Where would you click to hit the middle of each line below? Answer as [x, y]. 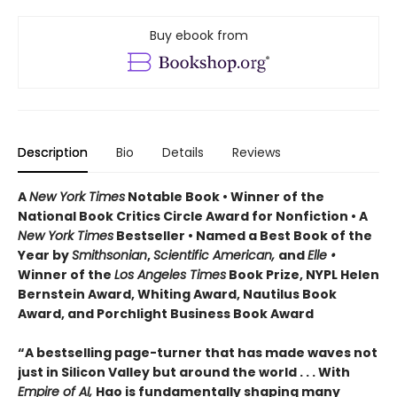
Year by [45, 256]
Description [53, 153]
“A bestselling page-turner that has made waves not [198, 353]
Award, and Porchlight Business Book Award [166, 314]
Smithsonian [109, 256]
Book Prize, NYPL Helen [303, 275]
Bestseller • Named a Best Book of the [243, 236]
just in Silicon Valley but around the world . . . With [184, 373]
